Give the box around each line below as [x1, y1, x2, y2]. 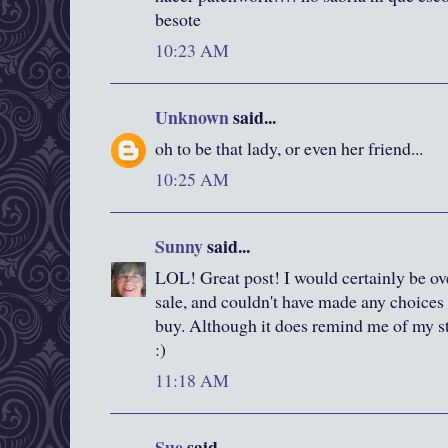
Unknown [155, 104, 229, 131]
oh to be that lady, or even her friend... [155, 136, 423, 161]
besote [155, 7, 201, 32]
